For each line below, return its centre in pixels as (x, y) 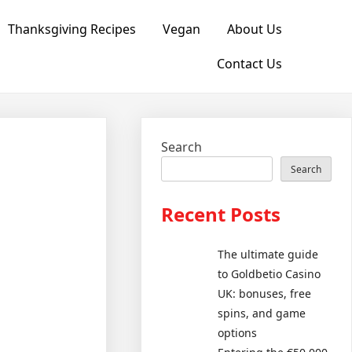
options (238, 332)
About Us (254, 29)
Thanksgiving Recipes (71, 29)
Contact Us (249, 64)
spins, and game (262, 313)
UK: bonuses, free (265, 293)
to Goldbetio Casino (269, 273)
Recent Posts (221, 214)
